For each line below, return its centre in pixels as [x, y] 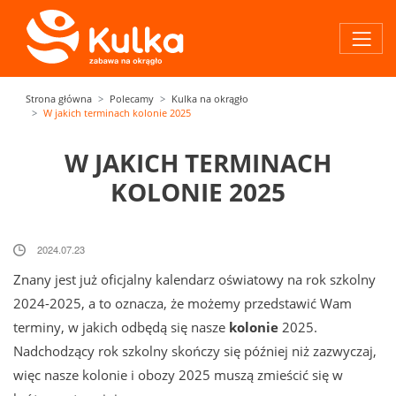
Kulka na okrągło [210, 99]
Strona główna [59, 99]
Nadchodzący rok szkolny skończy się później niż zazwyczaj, [195, 351]
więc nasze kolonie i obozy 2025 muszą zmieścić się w [178, 375]
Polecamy [132, 99]
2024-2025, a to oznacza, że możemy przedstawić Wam [183, 303]
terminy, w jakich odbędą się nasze [121, 327]
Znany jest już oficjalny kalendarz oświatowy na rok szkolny [194, 279]
